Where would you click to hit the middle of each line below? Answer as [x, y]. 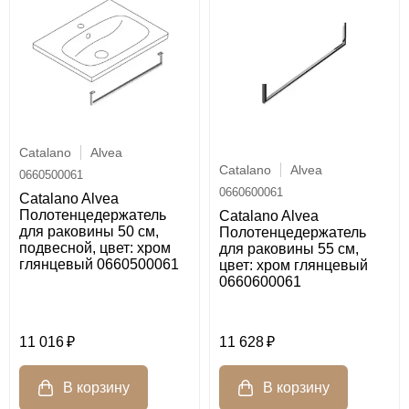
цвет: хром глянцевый [294, 266]
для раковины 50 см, [89, 232]
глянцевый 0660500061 [99, 265]
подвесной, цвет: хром [95, 248]
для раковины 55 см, [289, 249]
